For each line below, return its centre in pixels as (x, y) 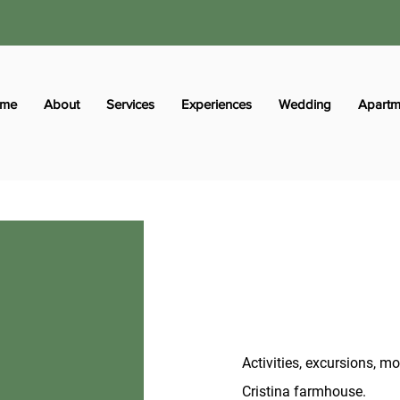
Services (130, 104)
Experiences (217, 104)
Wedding (305, 104)
